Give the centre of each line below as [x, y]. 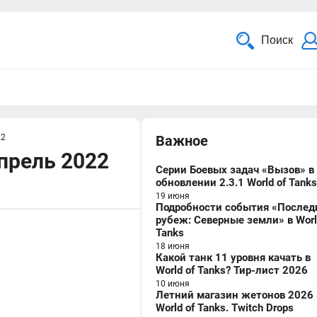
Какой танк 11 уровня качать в [233, 258]
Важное [182, 141]
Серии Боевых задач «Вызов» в [235, 170]
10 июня [173, 284]
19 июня [173, 196]
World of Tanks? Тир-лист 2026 [232, 270]
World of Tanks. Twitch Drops [225, 308]
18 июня [173, 246]
